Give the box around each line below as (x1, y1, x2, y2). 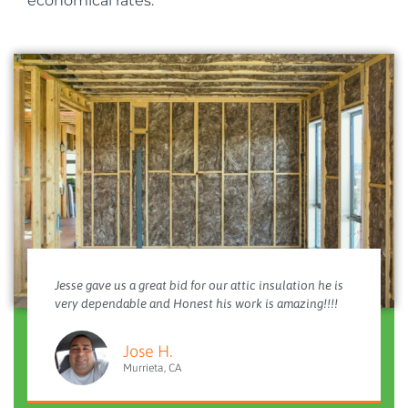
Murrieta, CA (123, 362, 181, 375)
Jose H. (123, 342, 173, 362)
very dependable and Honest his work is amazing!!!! (55, 296, 338, 311)
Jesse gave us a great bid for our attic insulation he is (55, 278, 343, 293)
